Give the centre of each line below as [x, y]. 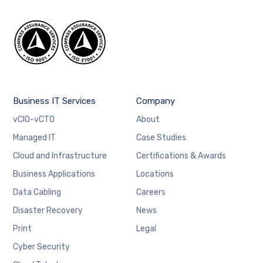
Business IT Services [55, 101]
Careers [151, 193]
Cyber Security [42, 247]
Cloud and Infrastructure [60, 156]
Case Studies [161, 138]
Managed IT [35, 138]
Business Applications [54, 174]
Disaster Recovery [48, 211]
